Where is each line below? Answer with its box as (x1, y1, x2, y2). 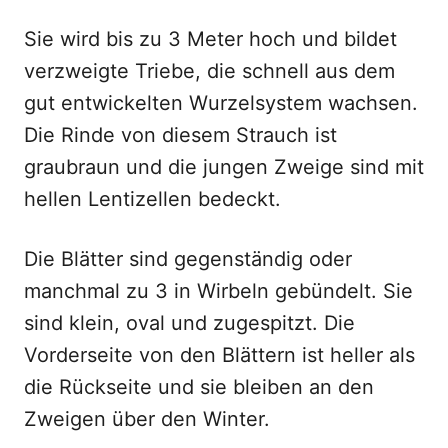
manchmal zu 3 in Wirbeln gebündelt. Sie (24, 279, 413, 303)
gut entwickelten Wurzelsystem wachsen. (24, 91, 418, 115)
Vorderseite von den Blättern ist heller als (24, 343, 415, 367)
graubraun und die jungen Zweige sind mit (24, 155, 424, 179)
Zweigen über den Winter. (24, 407, 270, 431)
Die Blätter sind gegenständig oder (24, 247, 352, 271)
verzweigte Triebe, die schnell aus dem (24, 59, 395, 83)
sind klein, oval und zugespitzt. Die (24, 311, 355, 335)
